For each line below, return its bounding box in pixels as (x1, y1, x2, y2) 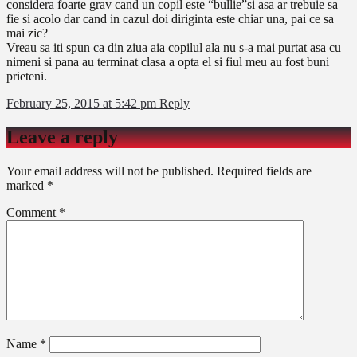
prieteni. (6, 69, 47, 84)
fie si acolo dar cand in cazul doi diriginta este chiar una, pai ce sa (6, 12, 334, 26)
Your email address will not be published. (6, 164, 214, 178)
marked (6, 178, 47, 193)
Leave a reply (6, 127, 118, 148)
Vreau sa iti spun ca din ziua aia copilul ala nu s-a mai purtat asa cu (6, 41, 341, 55)
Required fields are (217, 164, 312, 178)
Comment (6, 206, 59, 220)
